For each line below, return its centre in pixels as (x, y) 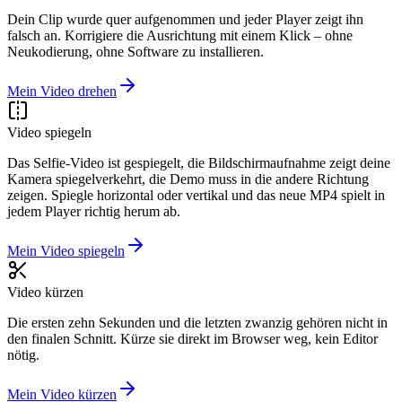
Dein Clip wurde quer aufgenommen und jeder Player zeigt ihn (185, 19)
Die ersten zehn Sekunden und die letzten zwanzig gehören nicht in (197, 322)
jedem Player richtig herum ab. (94, 211)
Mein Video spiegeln (66, 250)
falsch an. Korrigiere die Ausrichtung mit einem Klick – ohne (180, 35)
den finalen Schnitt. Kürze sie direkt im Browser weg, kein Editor (192, 338)
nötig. (23, 354)
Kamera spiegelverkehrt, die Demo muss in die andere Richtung (188, 179)
